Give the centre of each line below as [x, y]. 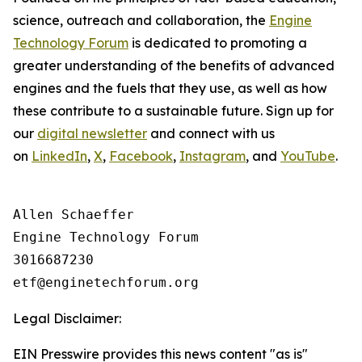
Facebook [141, 156]
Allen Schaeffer [74, 215]
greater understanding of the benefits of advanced [174, 65]
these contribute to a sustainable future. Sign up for [173, 111]
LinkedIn [59, 156]
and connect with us [211, 133]
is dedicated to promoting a [218, 43]
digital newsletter [92, 133]
